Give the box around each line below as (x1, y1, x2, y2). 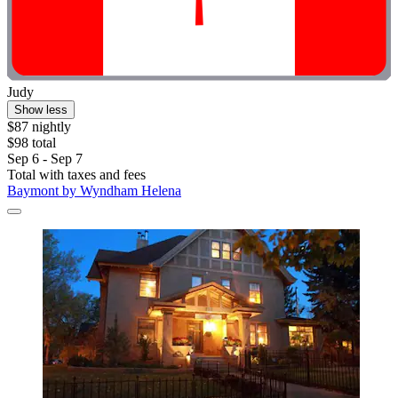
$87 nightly (7, 119, 71, 135)
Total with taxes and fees (7, 167, 146, 183)
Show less (14, 103, 68, 117)
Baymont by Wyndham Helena (7, 183, 181, 199)
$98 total (7, 135, 56, 151)
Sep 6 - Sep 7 (7, 151, 83, 167)
